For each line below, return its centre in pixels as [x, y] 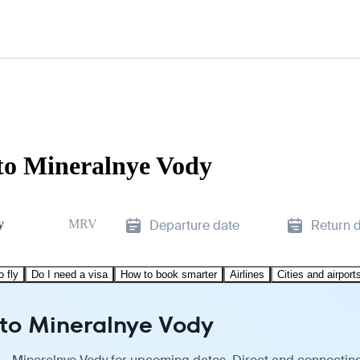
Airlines [247, 274]
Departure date [194, 225]
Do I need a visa [70, 274]
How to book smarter [169, 274]
